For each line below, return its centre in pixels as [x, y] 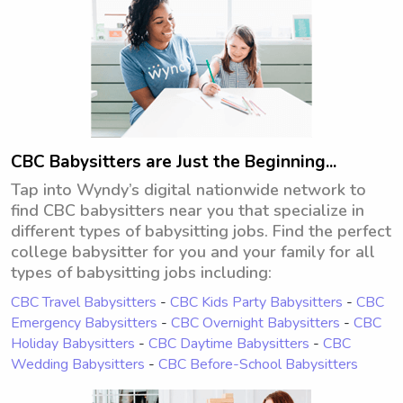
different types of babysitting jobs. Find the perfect [201, 231]
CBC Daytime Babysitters [229, 344]
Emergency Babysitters [84, 323]
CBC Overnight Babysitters [255, 323]
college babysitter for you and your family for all [193, 252]
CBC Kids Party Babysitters [256, 302]
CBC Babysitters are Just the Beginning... [174, 162]
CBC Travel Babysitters [84, 302]
